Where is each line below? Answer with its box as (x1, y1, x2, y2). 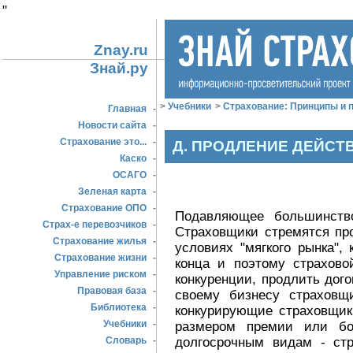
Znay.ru (94, 42, 148, 58)
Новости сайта (76, 120, 149, 131)
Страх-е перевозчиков (40, 219, 149, 230)
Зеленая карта (76, 186, 149, 197)
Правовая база (75, 285, 149, 296)
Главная (106, 103, 149, 114)
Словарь (103, 335, 149, 346)
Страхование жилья (50, 236, 149, 247)
